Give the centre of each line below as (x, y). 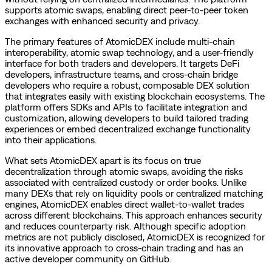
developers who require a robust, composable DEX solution (127, 85)
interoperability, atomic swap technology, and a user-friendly (129, 52)
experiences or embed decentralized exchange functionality (128, 128)
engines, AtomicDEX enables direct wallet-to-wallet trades (124, 204)
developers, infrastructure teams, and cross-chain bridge (121, 74)
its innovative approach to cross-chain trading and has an (124, 247)
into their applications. (51, 139)
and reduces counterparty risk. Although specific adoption (125, 226)
